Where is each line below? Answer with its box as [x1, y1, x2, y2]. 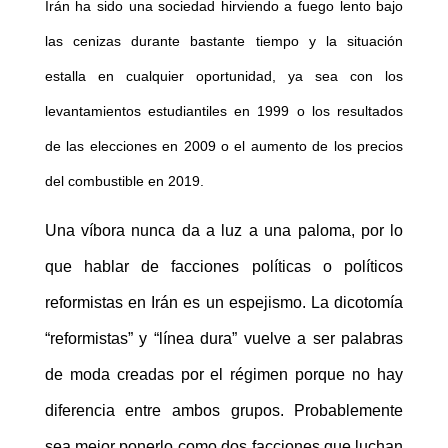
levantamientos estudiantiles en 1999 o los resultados [44, 103, 404, 120]
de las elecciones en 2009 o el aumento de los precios [44, 138, 404, 155]
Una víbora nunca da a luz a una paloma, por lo [44, 222, 404, 240]
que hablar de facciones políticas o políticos [44, 258, 404, 276]
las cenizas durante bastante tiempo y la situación [44, 33, 404, 50]
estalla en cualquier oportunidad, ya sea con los [44, 68, 404, 85]
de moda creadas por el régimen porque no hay [44, 366, 404, 384]
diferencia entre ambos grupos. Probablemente [44, 402, 404, 420]
